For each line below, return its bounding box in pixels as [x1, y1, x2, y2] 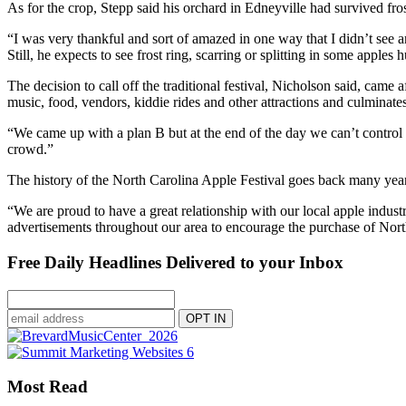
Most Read [7, 377, 88, 397]
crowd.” [7, 141, 53, 158]
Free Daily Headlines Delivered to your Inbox [7, 252, 343, 272]
